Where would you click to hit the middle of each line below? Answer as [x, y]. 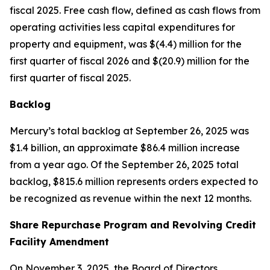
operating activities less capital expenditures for [122, 27]
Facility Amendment [59, 242]
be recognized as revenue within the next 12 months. [130, 198]
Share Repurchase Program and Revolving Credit [133, 225]
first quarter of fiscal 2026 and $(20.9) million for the [130, 61]
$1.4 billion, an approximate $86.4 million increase [125, 148]
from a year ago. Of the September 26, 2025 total [124, 165]
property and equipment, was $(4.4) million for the [126, 44]
